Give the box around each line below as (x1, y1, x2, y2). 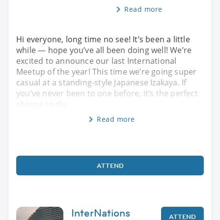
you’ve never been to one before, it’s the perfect (16, 88, 198, 99)
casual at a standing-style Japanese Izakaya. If (16, 77, 187, 88)
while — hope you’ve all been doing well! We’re (16, 45, 192, 56)
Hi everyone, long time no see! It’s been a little (16, 34, 190, 45)
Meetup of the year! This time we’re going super (16, 66, 197, 78)
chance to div (16, 99, 67, 110)
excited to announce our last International (16, 55, 177, 67)
